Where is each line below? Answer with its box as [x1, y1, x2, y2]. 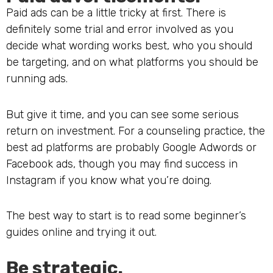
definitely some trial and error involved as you [6, 23, 233, 37]
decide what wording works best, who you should [6, 39, 252, 53]
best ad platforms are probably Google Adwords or [6, 140, 257, 154]
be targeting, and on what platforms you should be [6, 55, 258, 69]
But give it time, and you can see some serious [6, 107, 239, 121]
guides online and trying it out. [6, 225, 157, 239]
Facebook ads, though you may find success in [6, 157, 238, 171]
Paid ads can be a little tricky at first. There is [6, 6, 226, 20]
